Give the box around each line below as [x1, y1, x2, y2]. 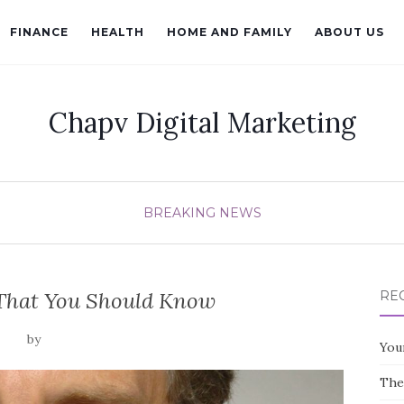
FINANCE [10, 25, 69, 39]
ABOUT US [315, 25, 384, 39]
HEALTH [91, 25, 144, 39]
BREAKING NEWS [142, 205, 262, 221]
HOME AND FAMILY [167, 25, 292, 39]
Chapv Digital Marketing [48, 106, 356, 140]
